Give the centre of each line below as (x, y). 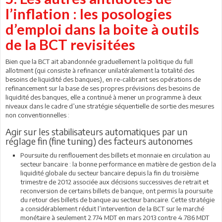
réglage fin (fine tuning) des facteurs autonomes (99, 141)
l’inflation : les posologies (89, 14)
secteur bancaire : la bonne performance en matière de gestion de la (118, 164)
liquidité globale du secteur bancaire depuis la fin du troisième (110, 173)
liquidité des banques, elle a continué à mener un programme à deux (104, 97)
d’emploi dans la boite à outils (102, 29)
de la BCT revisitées (70, 44)
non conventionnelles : (37, 115)
